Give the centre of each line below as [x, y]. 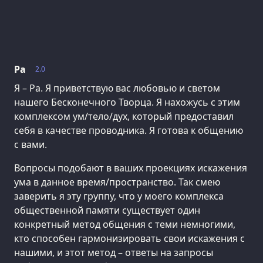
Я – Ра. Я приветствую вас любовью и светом [117, 88]
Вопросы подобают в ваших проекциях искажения [131, 168]
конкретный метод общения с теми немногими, [125, 225]
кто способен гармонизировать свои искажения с [129, 239]
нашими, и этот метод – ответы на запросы [114, 253]
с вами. [31, 145]
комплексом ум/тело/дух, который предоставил [124, 117]
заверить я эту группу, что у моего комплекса [119, 196]
